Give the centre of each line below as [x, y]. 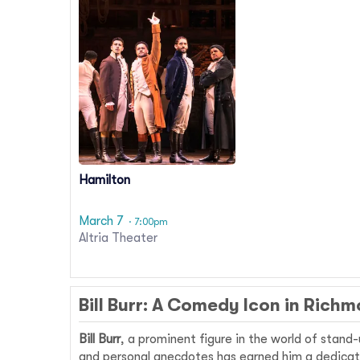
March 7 [101, 221]
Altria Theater [118, 237]
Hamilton [104, 180]
